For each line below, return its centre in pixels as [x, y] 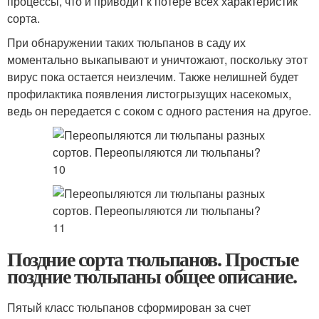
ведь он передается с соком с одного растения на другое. [159, 111]
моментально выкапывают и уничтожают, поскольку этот [157, 59]
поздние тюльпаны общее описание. [152, 276]
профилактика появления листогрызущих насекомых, [149, 94]
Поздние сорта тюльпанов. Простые [153, 259]
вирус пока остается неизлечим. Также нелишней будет [153, 77]
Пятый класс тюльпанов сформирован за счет [129, 307]
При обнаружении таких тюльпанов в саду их [126, 42]
